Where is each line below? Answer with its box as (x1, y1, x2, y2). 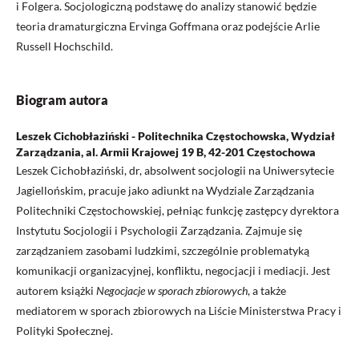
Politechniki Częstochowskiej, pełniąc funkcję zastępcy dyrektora (16, 204, 339, 217)
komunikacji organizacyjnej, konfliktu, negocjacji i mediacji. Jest (16, 264, 330, 277)
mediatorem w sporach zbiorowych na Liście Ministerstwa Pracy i (16, 304, 341, 317)
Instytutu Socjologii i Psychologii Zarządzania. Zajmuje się (16, 224, 302, 237)
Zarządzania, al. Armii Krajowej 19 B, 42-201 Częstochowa (16, 145, 316, 159)
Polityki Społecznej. (16, 324, 113, 337)
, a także (248, 284, 286, 297)
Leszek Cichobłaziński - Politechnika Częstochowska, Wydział (16, 129, 335, 143)
